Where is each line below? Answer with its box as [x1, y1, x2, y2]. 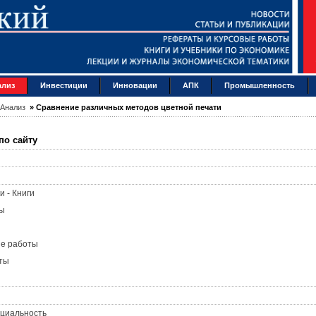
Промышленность [224, 81, 296, 90]
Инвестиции [39, 81, 87, 90]
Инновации [113, 81, 158, 90]
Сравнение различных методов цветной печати [35, 103, 221, 112]
